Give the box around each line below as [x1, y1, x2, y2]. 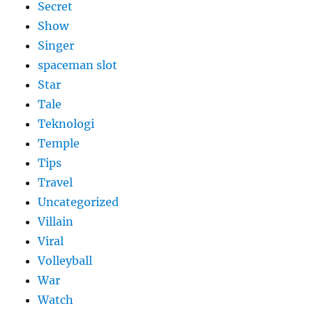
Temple [38, 136, 80, 151]
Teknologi [38, 117, 95, 131]
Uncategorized [38, 195, 119, 210]
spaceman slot [38, 58, 118, 73]
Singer [38, 38, 75, 53]
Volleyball [38, 254, 93, 268]
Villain [38, 214, 74, 229]
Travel [38, 175, 73, 190]
